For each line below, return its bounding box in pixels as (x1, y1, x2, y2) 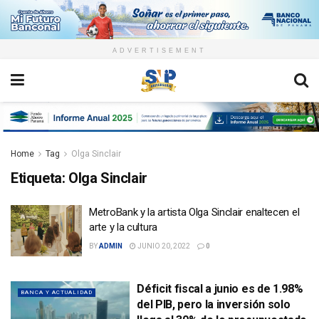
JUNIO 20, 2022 (136, 242, 190, 251)
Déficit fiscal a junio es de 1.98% (137, 281, 303, 296)
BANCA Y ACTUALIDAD (21, 288, 93, 296)
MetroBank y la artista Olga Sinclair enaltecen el (89, 206, 300, 219)
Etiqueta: (11, 169, 68, 187)
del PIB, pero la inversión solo (137, 297, 291, 311)
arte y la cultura (89, 221, 157, 234)
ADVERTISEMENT (113, 47, 206, 55)
